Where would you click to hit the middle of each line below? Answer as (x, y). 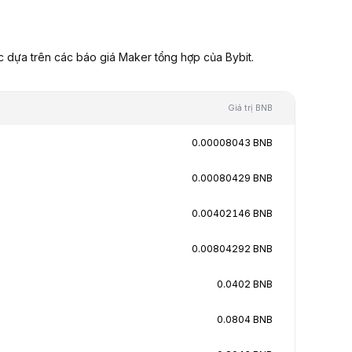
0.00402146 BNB (232, 213)
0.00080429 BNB (232, 178)
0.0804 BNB (245, 319)
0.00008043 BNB (232, 142)
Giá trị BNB (250, 108)
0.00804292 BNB (232, 248)
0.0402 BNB (245, 284)
